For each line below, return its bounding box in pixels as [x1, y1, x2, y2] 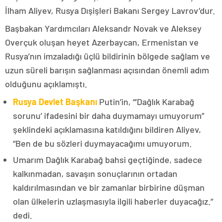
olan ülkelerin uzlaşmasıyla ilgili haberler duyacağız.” [13, 196, 213, 207]
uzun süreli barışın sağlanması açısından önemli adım [5, 64, 209, 75]
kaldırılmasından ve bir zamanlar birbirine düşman [13, 182, 205, 193]
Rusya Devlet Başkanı [13, 96, 97, 107]
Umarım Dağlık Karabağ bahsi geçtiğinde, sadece [13, 154, 202, 165]
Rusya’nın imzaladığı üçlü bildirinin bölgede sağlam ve [5, 51, 210, 61]
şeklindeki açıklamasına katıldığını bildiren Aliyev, [13, 124, 201, 135]
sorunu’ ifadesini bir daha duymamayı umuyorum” [13, 110, 204, 121]
